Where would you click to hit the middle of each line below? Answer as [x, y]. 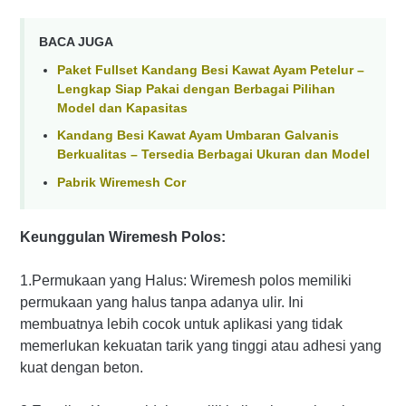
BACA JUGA [76, 41]
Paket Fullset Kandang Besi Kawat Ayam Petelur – [211, 69]
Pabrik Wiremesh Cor [121, 182]
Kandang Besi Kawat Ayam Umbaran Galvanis [198, 135]
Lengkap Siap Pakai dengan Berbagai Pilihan [196, 88]
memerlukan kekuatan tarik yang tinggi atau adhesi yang [201, 346]
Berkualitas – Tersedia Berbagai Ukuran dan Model [213, 155]
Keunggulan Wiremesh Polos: [123, 237]
